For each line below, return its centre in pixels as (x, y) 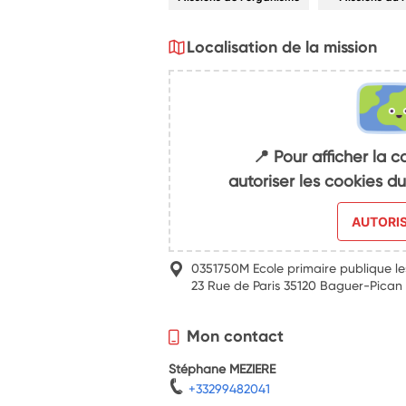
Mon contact (236, 336)
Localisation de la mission (282, 47)
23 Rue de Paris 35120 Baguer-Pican (297, 285)
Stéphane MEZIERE (222, 369)
